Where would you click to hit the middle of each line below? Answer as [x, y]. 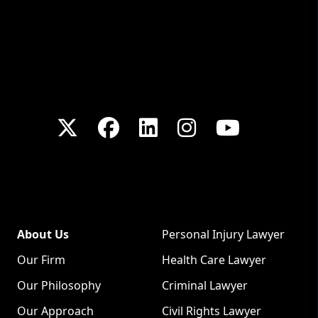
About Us [43, 235]
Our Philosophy [59, 286]
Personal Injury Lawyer [223, 235]
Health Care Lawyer [214, 260]
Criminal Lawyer [205, 286]
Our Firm [41, 260]
